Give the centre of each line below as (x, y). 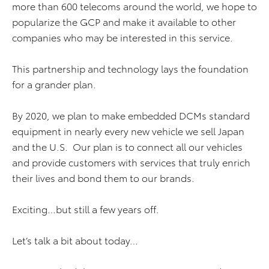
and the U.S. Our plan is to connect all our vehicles (127, 147)
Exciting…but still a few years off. (86, 209)
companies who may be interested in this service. (122, 37)
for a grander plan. (55, 84)
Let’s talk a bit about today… (75, 240)
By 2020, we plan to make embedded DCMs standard (131, 115)
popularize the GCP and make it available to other (124, 22)
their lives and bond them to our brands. (103, 178)
